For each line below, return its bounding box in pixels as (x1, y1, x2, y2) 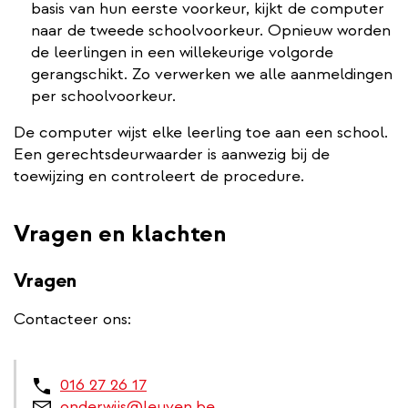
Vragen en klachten (14, 218, 227, 249)
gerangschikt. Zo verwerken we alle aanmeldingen (31, 63, 393, 85)
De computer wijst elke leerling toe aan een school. (14, 121, 388, 143)
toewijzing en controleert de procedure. (14, 165, 304, 187)
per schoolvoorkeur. (31, 85, 176, 107)
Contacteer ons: (14, 308, 131, 330)
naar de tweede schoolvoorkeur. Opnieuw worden (31, 19, 391, 41)
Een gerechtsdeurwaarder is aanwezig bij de (14, 143, 330, 165)
